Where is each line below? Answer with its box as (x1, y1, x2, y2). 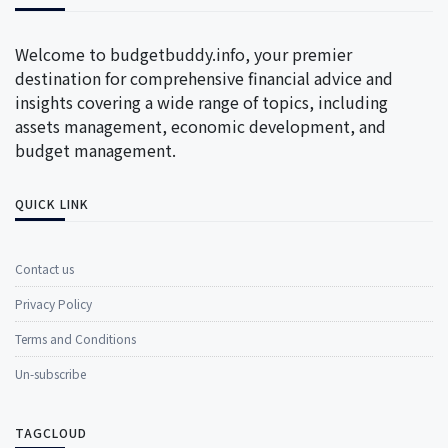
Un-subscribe (15, 364, 86, 382)
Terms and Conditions (15, 329, 136, 347)
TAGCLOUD (15, 423, 87, 441)
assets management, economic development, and (15, 113, 386, 138)
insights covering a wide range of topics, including (15, 89, 388, 114)
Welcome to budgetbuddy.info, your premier (15, 41, 352, 66)
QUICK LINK (15, 194, 89, 212)
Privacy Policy (15, 294, 92, 312)
